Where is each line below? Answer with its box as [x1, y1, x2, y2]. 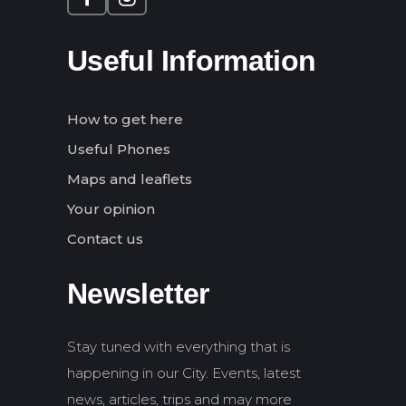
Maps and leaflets [67, 169, 192, 188]
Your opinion [67, 199, 155, 217]
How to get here [67, 110, 183, 128]
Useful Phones [67, 140, 170, 158]
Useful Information [67, 43, 316, 77]
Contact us [67, 229, 143, 247]
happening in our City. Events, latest [67, 363, 301, 382]
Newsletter [67, 276, 209, 310]
